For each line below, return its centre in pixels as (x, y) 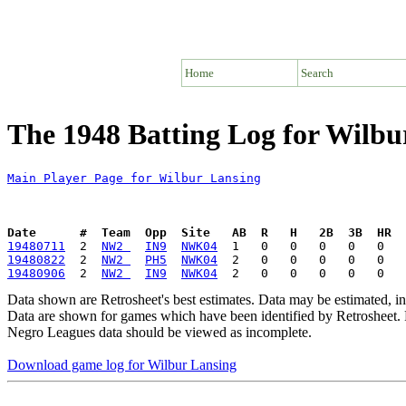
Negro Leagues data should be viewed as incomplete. (159, 332)
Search (317, 72)
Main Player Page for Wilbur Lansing (134, 178)
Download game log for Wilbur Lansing (122, 364)
